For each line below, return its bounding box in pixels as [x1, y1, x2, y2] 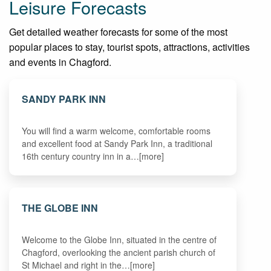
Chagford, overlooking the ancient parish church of [22, 246, 216, 258]
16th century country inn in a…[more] [22, 149, 165, 162]
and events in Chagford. [9, 54, 111, 69]
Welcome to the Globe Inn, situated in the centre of [22, 233, 217, 246]
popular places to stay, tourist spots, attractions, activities [9, 39, 250, 54]
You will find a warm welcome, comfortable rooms [22, 124, 211, 137]
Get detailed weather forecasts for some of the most [9, 24, 227, 39]
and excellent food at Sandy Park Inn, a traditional [22, 137, 213, 149]
